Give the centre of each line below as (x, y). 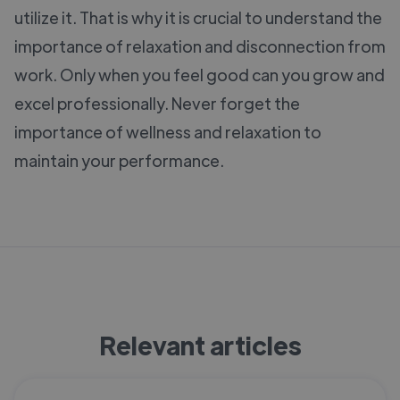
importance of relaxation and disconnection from (200, 46)
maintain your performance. (119, 160)
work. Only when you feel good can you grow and (200, 74)
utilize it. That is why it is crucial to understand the (198, 17)
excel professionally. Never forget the (157, 103)
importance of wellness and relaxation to (168, 131)
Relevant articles (200, 344)
